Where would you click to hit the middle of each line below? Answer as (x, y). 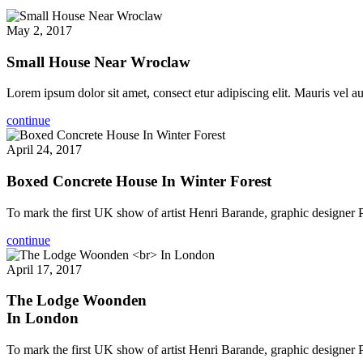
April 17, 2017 (44, 269)
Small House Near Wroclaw (98, 62)
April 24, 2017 (44, 150)
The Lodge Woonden (77, 301)
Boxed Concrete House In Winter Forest (139, 181)
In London (43, 318)
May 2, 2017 (39, 30)
